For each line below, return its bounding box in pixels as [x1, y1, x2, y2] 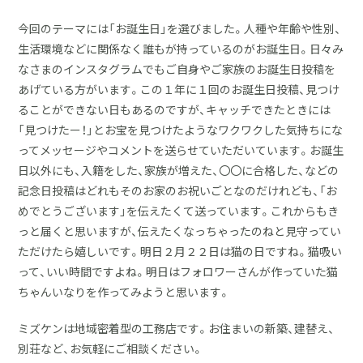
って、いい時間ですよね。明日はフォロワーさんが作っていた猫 [18, 263, 339, 280]
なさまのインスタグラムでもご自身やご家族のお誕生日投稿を [18, 61, 336, 78]
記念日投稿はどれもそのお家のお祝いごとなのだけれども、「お [18, 182, 338, 199]
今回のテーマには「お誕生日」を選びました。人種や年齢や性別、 [18, 20, 342, 37]
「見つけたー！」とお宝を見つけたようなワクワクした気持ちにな [18, 122, 344, 139]
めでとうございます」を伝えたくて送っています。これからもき [18, 203, 340, 220]
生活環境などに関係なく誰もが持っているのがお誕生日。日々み [18, 41, 344, 58]
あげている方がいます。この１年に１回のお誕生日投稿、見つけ [18, 81, 340, 98]
